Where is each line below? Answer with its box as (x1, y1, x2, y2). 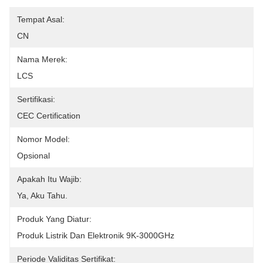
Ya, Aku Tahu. (17, 191, 68, 200)
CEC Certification (17, 111, 80, 120)
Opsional (17, 151, 50, 160)
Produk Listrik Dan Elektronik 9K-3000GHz (17, 231, 174, 240)
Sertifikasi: (17, 95, 55, 104)
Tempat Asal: (17, 15, 65, 24)
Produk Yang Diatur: (17, 214, 92, 224)
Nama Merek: (17, 55, 68, 64)
